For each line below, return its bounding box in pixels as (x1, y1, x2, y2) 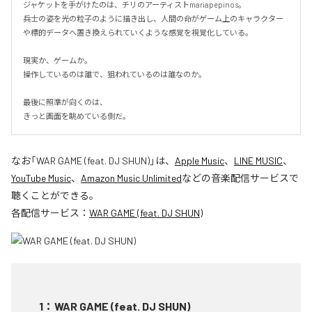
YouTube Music (11, 171, 71, 184)
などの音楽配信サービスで (182, 171, 299, 184)
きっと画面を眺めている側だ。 (23, 111, 130, 120)
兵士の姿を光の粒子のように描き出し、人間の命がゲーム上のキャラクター (23, 13, 283, 23)
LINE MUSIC (234, 154, 283, 166)
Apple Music (175, 154, 224, 166)
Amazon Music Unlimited (81, 171, 182, 184)
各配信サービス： (11, 206, 89, 219)
